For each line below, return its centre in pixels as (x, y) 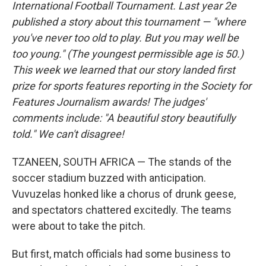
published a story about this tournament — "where (129, 22)
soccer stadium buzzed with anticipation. (109, 178)
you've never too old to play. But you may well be (125, 38)
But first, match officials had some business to (121, 254)
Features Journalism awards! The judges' (109, 102)
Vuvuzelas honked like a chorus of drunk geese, (124, 194)
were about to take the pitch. (79, 226)
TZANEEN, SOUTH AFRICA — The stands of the (122, 162)
